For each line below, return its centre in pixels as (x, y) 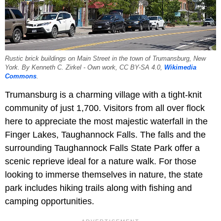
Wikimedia (180, 67)
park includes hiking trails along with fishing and (98, 188)
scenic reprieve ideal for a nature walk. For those (101, 161)
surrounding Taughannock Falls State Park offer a (102, 148)
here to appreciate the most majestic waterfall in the (106, 121)
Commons (21, 76)
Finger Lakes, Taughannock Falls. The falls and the (105, 134)
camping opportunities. (50, 201)
